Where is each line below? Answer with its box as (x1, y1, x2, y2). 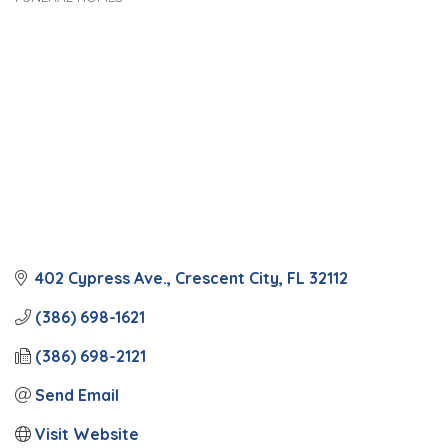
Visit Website (35, 423, 139, 444)
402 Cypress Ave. (35, 267, 167, 288)
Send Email (35, 384, 119, 405)
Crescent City (175, 267, 279, 288)
